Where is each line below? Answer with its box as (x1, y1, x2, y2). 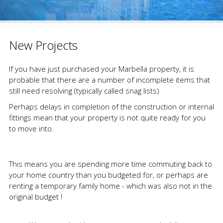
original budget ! (8, 191, 62, 202)
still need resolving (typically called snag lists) (8, 85, 159, 96)
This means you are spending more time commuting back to (8, 158, 212, 169)
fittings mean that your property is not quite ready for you (8, 112, 206, 122)
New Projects (8, 36, 78, 53)
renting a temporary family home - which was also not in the (8, 180, 212, 191)
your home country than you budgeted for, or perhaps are (8, 169, 208, 180)
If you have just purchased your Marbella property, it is (8, 63, 194, 74)
